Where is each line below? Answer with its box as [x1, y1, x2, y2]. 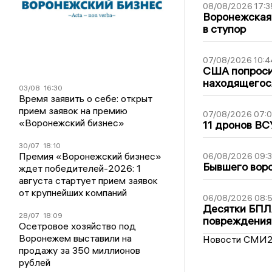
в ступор [202, 22, 246, 36]
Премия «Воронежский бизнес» [19, 150, 162, 163]
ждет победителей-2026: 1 [19, 162, 141, 175]
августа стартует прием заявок [19, 174, 158, 187]
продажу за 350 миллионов [19, 244, 141, 257]
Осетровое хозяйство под [19, 220, 137, 233]
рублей [19, 256, 51, 269]
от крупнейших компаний [19, 186, 127, 199]
